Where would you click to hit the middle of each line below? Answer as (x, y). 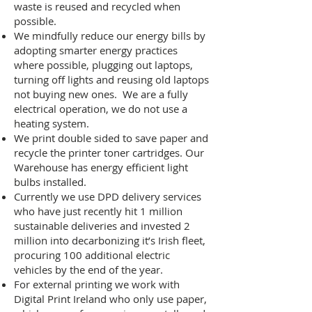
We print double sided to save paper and (111, 138)
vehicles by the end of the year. (88, 270)
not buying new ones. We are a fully (101, 94)
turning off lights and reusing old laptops (111, 80)
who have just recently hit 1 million (98, 211)
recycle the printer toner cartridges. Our (109, 153)
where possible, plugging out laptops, (103, 65)
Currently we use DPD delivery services (108, 197)
